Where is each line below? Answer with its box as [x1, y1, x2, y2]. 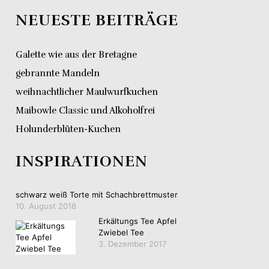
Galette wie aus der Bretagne [16, 49, 137, 61]
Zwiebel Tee [98, 227, 144, 237]
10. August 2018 [16, 201, 76, 211]
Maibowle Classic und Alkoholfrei [16, 105, 155, 116]
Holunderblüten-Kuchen [16, 124, 121, 135]
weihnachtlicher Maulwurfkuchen [16, 86, 158, 98]
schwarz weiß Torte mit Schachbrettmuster [16, 190, 178, 200]
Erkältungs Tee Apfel [98, 216, 177, 226]
